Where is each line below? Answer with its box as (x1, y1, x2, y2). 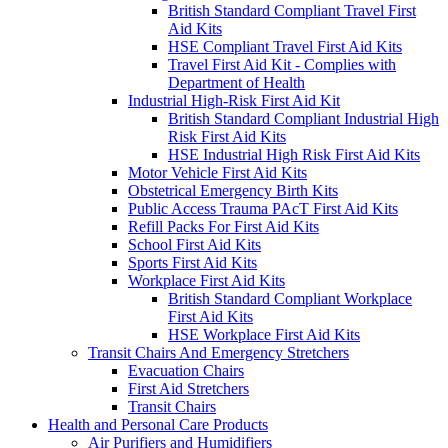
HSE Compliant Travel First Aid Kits (168, 38, 402, 56)
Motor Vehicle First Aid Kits (128, 164, 307, 182)
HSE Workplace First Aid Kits (168, 326, 360, 344)
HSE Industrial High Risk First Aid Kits (168, 146, 420, 164)
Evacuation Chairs (128, 362, 244, 380)
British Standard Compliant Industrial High (168, 110, 439, 128)
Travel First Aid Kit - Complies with (168, 56, 396, 74)
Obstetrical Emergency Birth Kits (128, 182, 338, 200)
